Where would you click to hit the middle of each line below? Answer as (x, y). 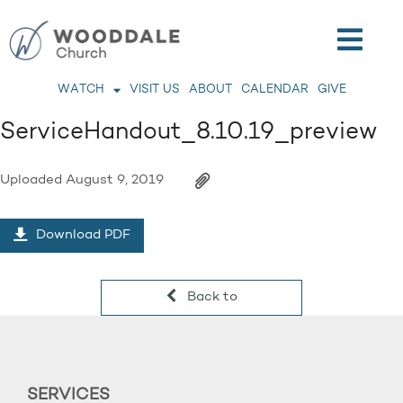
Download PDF (81, 235)
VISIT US (154, 90)
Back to (210, 297)
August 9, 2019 (115, 180)
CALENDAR (274, 90)
